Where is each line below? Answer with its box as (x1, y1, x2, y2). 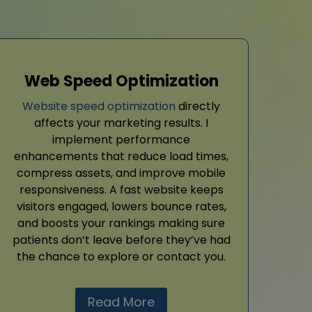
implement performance (52, 132, 190, 148)
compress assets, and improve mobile (17, 165, 226, 182)
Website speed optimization (22, 98, 175, 115)
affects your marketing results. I (34, 115, 208, 132)
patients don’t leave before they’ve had (12, 232, 231, 249)
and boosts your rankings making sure (17, 215, 225, 232)
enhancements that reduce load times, (14, 148, 228, 165)
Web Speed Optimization (24, 70, 219, 93)
